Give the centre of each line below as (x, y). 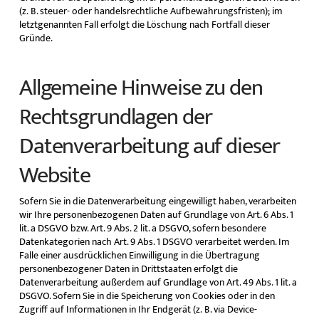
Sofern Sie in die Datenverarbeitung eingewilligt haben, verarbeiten (157, 201)
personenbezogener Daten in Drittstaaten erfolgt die (128, 269)
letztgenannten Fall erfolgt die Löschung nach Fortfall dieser (144, 24)
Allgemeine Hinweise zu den (141, 88)
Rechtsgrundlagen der (115, 117)
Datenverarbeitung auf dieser (149, 146)
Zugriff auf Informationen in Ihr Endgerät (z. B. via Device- (138, 309)
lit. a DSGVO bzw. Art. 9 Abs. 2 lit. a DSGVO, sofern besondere (142, 228)
